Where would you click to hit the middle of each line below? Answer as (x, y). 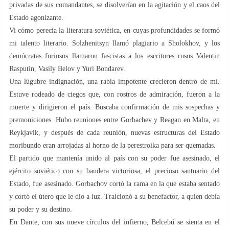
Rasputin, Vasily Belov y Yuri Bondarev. (67, 68)
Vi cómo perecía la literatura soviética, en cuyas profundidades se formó (114, 30)
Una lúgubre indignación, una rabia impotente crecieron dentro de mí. (114, 81)
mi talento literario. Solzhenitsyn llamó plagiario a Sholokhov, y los (114, 43)
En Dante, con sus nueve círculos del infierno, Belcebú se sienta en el (114, 222)
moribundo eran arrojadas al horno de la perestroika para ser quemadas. (112, 145)
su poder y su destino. (41, 209)
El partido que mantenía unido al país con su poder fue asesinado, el (114, 158)
